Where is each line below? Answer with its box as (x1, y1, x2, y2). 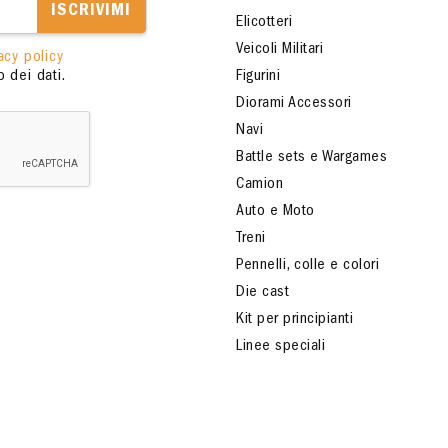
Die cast (236, 285, 289, 301)
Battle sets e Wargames (236, 150, 387, 166)
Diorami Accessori (236, 96, 352, 112)
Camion (236, 177, 283, 193)
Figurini (236, 69, 280, 85)
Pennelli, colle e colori (236, 258, 379, 274)
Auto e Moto (236, 204, 315, 220)
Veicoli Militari (236, 42, 323, 58)
